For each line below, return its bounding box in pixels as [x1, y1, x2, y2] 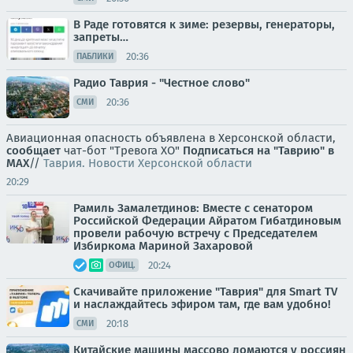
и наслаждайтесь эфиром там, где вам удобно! [73, 297, 331, 311]
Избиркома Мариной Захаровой [73, 239, 253, 253]
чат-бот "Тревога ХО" [61, 143, 183, 158]
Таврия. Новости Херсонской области [43, 156, 252, 170]
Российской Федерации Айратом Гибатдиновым [73, 214, 341, 228]
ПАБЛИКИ [76, 51, 113, 61]
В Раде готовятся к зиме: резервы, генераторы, [73, 17, 335, 32]
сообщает [6, 143, 61, 158]
